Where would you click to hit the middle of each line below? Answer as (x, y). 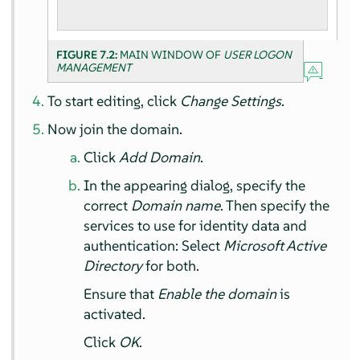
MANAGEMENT (94, 68)
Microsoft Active (275, 246)
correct (108, 206)
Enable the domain (217, 294)
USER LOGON (258, 55)
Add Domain (160, 157)
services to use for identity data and (196, 226)
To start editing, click (114, 101)
